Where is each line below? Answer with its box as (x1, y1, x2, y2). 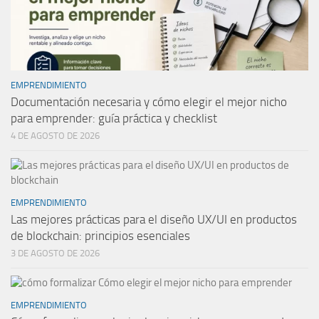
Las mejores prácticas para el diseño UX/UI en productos (11, 211, 297, 226)
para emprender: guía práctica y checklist (11, 110, 217, 125)
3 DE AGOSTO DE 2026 (11, 247, 100, 258)
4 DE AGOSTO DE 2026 (11, 130, 100, 141)
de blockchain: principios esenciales (11, 228, 190, 243)
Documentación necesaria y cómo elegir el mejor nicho (11, 94, 287, 109)
